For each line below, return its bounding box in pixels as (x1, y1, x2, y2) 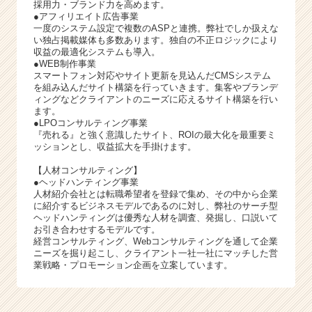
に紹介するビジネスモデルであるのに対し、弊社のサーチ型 (33, 201, 278, 212)
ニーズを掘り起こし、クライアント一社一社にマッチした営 (33, 248, 278, 259)
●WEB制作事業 (33, 58, 96, 70)
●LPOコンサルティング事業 (33, 118, 148, 129)
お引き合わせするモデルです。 (33, 224, 160, 235)
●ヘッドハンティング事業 (33, 177, 139, 188)
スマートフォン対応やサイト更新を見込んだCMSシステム (33, 70, 271, 81)
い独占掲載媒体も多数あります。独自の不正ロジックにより (33, 35, 278, 46)
